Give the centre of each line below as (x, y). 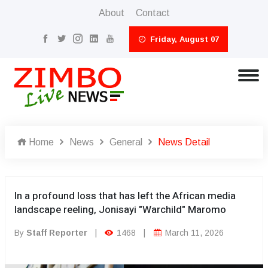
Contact (153, 13)
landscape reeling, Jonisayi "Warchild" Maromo (120, 210)
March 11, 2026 (193, 233)
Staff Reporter (57, 233)
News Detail (184, 142)
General (126, 142)
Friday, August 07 (183, 39)
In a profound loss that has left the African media (125, 196)
